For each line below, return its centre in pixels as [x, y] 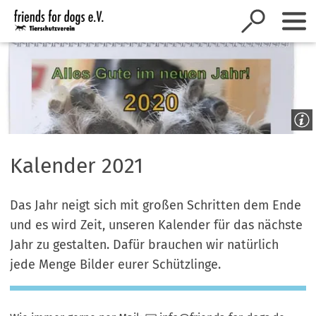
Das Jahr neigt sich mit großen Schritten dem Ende [156, 205]
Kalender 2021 [77, 166]
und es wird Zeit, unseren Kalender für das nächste [157, 225]
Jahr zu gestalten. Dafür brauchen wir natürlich [145, 244]
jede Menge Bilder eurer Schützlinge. [116, 264]
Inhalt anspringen [69, 18]
